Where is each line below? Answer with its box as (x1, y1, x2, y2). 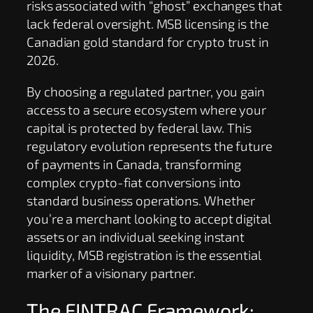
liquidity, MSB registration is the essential (27, 246, 261, 263)
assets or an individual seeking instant (27, 228, 245, 245)
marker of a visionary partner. (27, 264, 196, 281)
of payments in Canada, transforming (27, 155, 241, 172)
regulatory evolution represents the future (27, 137, 272, 154)
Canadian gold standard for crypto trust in (27, 34, 269, 50)
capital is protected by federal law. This (27, 119, 252, 136)
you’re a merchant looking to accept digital (27, 210, 271, 226)
